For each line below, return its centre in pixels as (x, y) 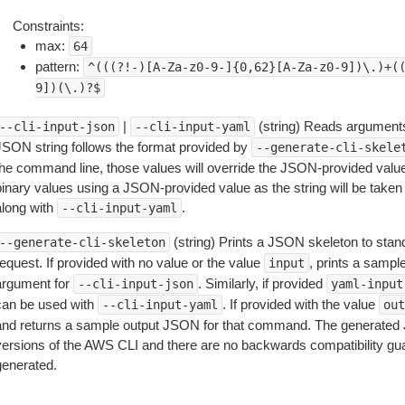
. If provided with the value (300, 304)
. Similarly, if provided (262, 283)
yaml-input (367, 284)
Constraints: (48, 26)
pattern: (59, 66)
